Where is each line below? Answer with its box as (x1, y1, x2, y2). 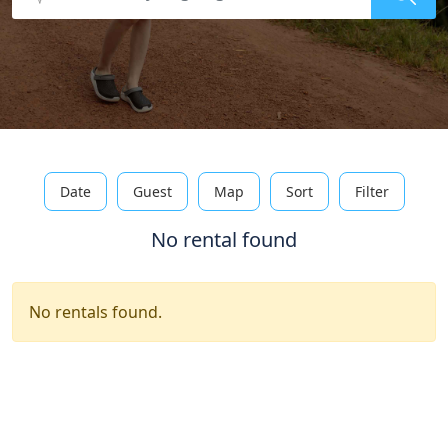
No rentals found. (29, 301, 162, 323)
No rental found (151, 226, 297, 253)
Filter (354, 182, 389, 201)
